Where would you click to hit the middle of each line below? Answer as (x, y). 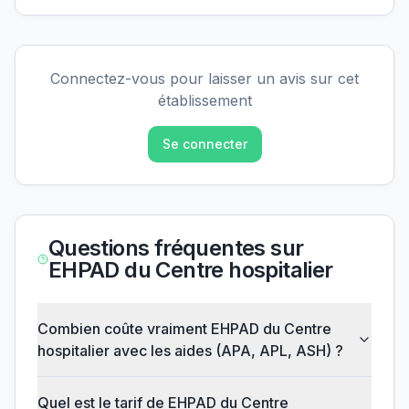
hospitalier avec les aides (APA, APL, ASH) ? (190, 351)
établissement (204, 100)
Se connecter (204, 144)
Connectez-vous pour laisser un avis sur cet (204, 79)
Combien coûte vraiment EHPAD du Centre (184, 329)
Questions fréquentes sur (176, 248)
